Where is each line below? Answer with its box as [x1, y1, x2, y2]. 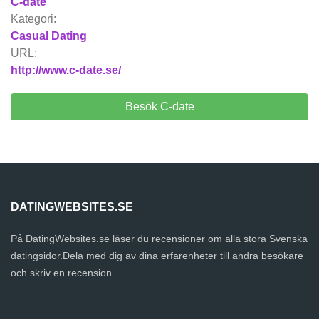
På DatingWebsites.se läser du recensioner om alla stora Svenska [11, 233, 308, 244]
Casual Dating [11, 30, 87, 42]
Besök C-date [125, 100, 194, 113]
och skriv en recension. [11, 267, 115, 278]
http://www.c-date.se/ [11, 64, 121, 76]
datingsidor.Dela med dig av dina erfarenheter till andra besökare [11, 250, 303, 261]
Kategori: [11, 13, 56, 25]
